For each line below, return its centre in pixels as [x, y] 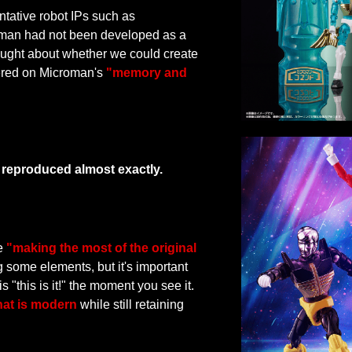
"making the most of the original [102, 247]
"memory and [147, 73]
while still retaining [131, 304]
